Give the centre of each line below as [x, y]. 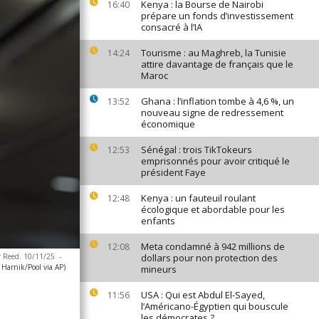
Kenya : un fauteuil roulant [198, 198]
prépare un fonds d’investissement [217, 16]
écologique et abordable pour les [213, 209]
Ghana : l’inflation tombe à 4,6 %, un [218, 101]
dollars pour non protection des [209, 258]
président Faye [173, 172]
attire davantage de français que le [217, 64]
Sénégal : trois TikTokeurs [197, 150]
